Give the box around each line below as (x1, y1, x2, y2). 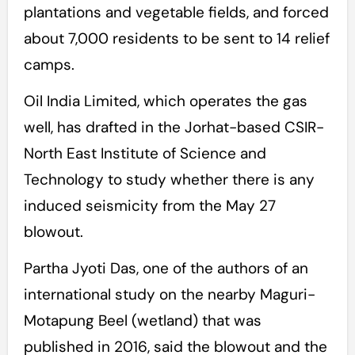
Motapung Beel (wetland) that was (23, 311, 261, 331)
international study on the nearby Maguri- (23, 284, 315, 305)
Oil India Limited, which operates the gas (23, 91, 307, 112)
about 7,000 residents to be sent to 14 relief (23, 29, 330, 49)
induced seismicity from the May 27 (23, 196, 276, 216)
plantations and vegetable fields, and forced (23, 2, 329, 23)
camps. (23, 55, 74, 75)
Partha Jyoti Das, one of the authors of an (23, 258, 308, 279)
